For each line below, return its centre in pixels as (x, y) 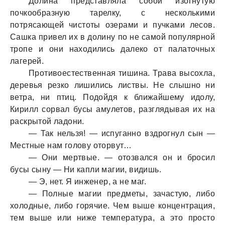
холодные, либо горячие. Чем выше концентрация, (113, 206)
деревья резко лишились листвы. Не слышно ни (113, 85)
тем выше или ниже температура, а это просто (113, 218)
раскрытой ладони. (47, 121)
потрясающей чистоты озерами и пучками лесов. (113, 25)
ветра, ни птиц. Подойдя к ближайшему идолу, (113, 97)
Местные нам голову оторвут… (71, 145)
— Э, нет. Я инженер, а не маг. (87, 182)
